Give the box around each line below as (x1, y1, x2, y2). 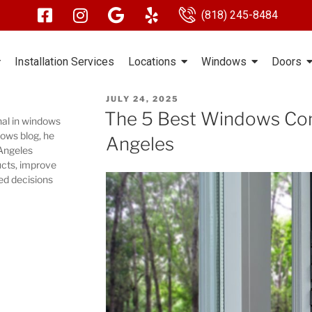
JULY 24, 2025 (105, 93, 179, 104)
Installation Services (14, 54, 114, 68)
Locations (127, 54, 176, 68)
